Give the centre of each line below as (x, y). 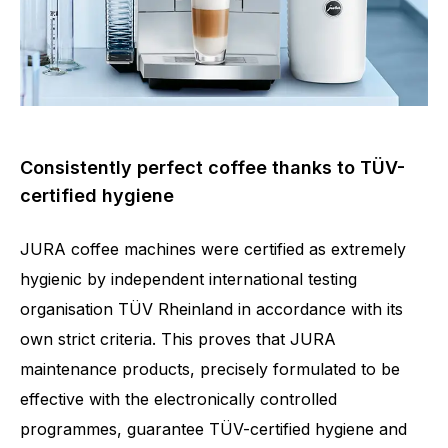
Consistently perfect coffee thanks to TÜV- (212, 167)
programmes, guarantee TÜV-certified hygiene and (213, 428)
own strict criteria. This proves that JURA (178, 338)
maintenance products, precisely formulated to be (210, 368)
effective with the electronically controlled (178, 398)
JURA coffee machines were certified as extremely (213, 248)
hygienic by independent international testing (188, 278)
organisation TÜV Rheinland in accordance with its (211, 308)
